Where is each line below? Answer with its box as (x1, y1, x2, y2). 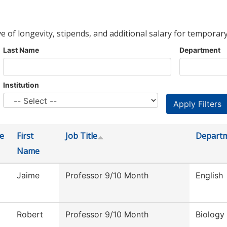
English (196, 170, 223, 181)
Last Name (3, 46, 39, 55)
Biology (196, 209, 224, 220)
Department (179, 46, 220, 55)
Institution (3, 81, 39, 90)
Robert (17, 209, 43, 220)
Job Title (65, 130, 97, 142)
